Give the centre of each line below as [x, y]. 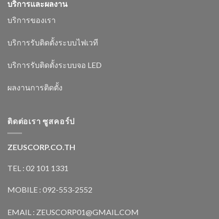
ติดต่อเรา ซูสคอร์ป [41, 121]
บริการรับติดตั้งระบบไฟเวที [53, 42]
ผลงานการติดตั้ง [35, 87]
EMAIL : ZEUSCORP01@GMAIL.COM [73, 212]
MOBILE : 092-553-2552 [50, 190]
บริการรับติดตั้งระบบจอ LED [55, 65]
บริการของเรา [32, 20]
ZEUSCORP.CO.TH [41, 147]
